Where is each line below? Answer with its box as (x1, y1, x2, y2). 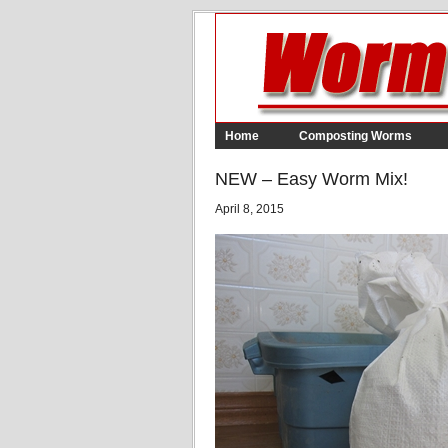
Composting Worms (299, 129, 412, 143)
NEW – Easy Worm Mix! (215, 169, 408, 189)
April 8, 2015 (215, 202, 284, 216)
